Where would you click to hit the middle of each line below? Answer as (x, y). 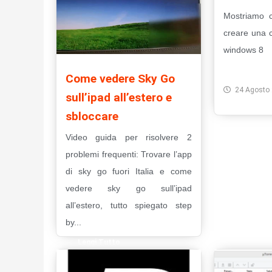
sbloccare (92, 117)
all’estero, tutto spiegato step (129, 206)
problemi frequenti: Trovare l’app (129, 155)
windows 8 (243, 50)
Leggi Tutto (99, 243)
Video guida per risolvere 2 (129, 138)
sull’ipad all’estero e (119, 98)
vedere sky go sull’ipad (129, 189)
